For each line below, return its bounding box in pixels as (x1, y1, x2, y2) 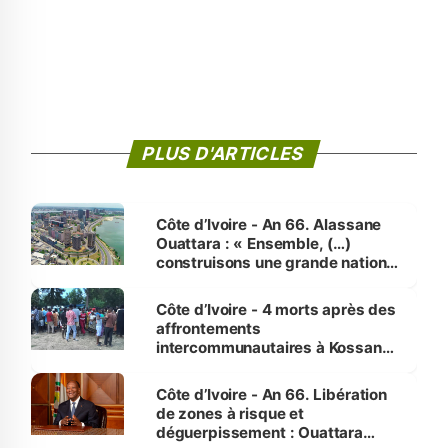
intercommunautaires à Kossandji (155, 338, 400, 357)
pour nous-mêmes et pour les (155, 272, 371, 291)
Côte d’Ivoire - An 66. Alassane (155, 215, 382, 234)
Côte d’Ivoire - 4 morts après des (155, 300, 396, 319)
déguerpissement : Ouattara (155, 423, 363, 442)
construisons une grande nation (155, 253, 387, 272)
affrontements (155, 319, 261, 338)
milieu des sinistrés (155, 376, 298, 395)
